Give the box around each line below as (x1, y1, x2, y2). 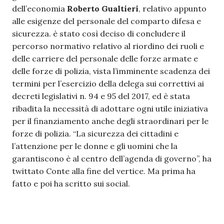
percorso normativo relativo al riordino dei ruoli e (12, 41, 204, 51)
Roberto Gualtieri (67, 3, 138, 13)
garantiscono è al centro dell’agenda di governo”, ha (12, 153, 211, 163)
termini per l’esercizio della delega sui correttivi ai (12, 78, 204, 88)
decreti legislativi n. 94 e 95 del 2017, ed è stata (12, 91, 190, 101)
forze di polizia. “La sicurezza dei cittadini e (12, 128, 178, 138)
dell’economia (12, 3, 67, 13)
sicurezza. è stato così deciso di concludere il (12, 28, 185, 38)
